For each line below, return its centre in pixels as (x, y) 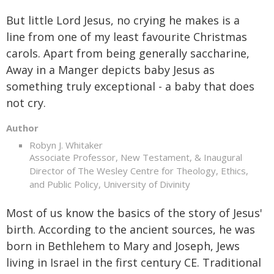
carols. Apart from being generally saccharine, (128, 53)
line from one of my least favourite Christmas (127, 37)
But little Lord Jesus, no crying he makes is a (123, 20)
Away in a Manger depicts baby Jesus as (110, 70)
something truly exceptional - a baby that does (130, 86)
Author (22, 128)
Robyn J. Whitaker (66, 145)
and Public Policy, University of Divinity (109, 184)
